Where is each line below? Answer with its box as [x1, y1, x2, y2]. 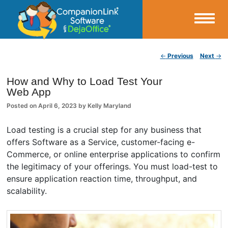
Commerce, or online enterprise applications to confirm [7, 149, 221, 159]
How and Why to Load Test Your [7, 75, 163, 87]
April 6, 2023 [38, 101, 77, 109]
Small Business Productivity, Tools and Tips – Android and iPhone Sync [7, 46, 199, 53]
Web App [7, 86, 51, 98]
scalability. [7, 185, 47, 196]
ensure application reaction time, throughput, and [7, 173, 197, 184]
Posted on [7, 101, 39, 109]
